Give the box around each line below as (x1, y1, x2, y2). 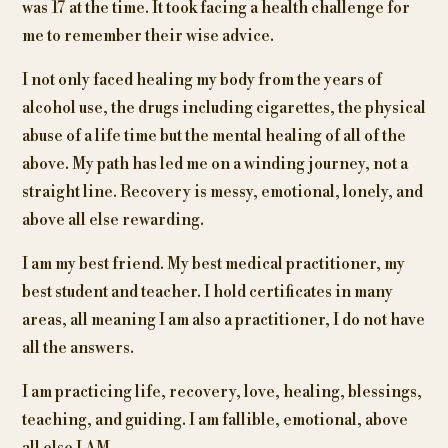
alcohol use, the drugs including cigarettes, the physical (21, 98, 426, 119)
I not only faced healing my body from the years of (21, 70, 382, 91)
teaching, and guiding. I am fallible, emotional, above (21, 410, 408, 431)
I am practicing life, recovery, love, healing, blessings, (21, 382, 422, 403)
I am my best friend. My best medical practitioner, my (21, 254, 405, 275)
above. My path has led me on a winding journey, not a (21, 154, 408, 175)
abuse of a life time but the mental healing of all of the (21, 126, 406, 147)
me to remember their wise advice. (21, 26, 274, 47)
